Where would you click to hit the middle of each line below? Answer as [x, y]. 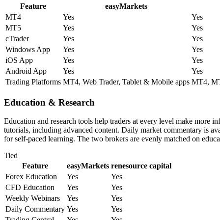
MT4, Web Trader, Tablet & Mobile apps [126, 82]
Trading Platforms [33, 82]
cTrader [17, 38]
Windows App [28, 49]
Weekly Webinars [33, 198]
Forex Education [31, 177]
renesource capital [141, 166]
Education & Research [49, 102]
